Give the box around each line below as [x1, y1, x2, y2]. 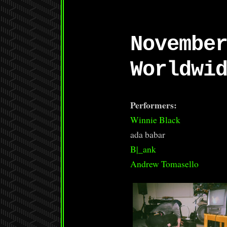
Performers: [130, 98, 177, 111]
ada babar [130, 128, 166, 140]
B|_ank [130, 143, 157, 155]
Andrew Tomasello [130, 158, 199, 170]
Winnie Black [130, 113, 181, 126]
